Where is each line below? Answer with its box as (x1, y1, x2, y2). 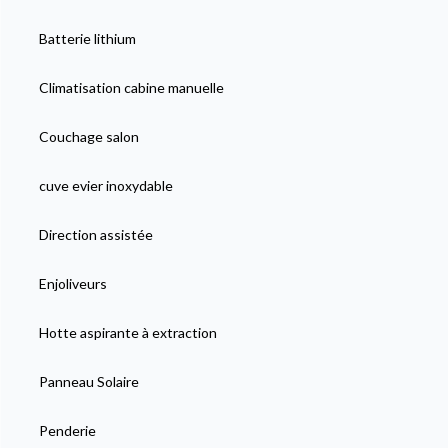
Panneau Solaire (38, 372, 139, 390)
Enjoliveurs (38, 274, 107, 292)
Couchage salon (38, 127, 139, 145)
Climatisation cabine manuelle (38, 78, 224, 96)
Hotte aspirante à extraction (38, 323, 217, 341)
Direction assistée (38, 225, 153, 243)
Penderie (38, 421, 96, 439)
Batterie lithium (38, 29, 136, 47)
